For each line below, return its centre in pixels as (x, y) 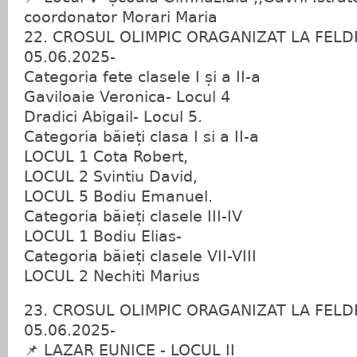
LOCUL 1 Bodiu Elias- (103, 236)
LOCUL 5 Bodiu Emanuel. (118, 196)
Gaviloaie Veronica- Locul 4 (127, 97)
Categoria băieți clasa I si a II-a (141, 137)
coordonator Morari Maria (121, 17)
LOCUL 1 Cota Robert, (106, 157)
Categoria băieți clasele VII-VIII (140, 256)
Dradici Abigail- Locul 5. (113, 117)
